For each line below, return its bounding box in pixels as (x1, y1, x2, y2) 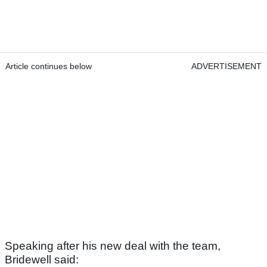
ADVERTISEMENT (191, 61, 262, 72)
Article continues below (5, 61, 92, 72)
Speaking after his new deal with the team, (5, 240, 221, 253)
